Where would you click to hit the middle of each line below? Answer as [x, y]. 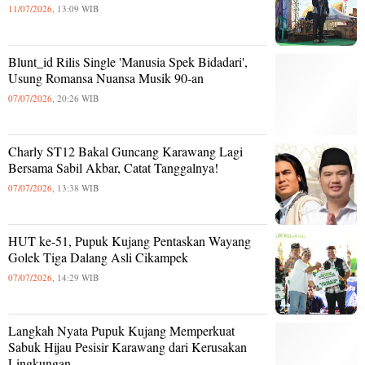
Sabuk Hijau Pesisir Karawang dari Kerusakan [128, 347]
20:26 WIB [78, 98]
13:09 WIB [78, 9]
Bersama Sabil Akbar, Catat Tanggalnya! [113, 167]
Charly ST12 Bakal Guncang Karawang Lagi [125, 151]
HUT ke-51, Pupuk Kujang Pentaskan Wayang [130, 241]
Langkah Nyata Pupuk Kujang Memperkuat [121, 330]
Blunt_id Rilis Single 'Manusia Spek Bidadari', [128, 62]
